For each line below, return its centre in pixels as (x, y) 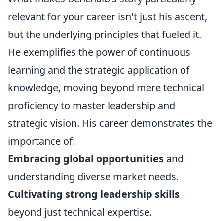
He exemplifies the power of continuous (99, 52)
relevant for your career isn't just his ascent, (108, 17)
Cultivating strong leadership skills (94, 194)
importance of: (41, 141)
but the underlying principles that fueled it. (105, 34)
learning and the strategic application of (99, 70)
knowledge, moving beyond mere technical (106, 88)
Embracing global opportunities (86, 159)
